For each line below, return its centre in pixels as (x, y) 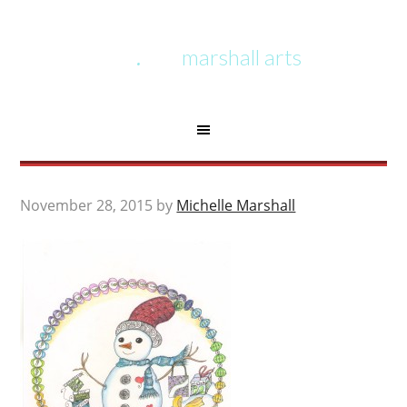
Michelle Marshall (236, 205)
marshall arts (242, 57)
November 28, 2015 (87, 205)
